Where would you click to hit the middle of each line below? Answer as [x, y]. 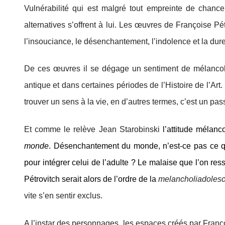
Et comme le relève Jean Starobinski [92, 130]
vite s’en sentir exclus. [63, 196]
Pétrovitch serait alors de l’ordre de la [91, 179]
